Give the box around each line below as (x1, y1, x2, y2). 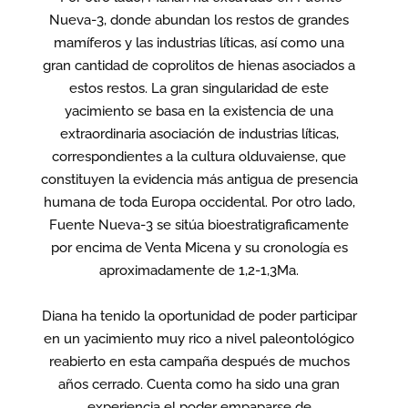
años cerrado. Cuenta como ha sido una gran (58, 375, 341, 393)
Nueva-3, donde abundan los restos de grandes (49, 11, 350, 28)
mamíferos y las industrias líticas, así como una (54, 34, 345, 51)
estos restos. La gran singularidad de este (69, 79, 330, 97)
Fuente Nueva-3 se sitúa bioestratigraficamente (49, 216, 350, 233)
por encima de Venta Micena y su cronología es (50, 239, 348, 256)
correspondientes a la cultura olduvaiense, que (52, 148, 347, 165)
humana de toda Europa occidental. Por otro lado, (43, 193, 355, 210)
